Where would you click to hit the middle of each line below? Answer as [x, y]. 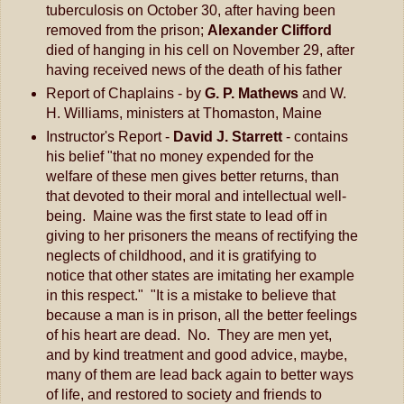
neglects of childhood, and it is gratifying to [181, 255]
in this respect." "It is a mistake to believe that [190, 295]
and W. [322, 93]
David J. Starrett [229, 136]
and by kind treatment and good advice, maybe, [196, 354]
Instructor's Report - [109, 136]
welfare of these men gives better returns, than [192, 176]
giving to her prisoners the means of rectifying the [202, 235]
